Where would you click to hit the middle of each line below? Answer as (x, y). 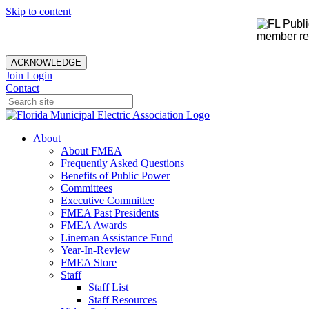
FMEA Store (89, 262)
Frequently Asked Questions (122, 163)
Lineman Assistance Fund (117, 238)
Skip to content (38, 11)
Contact (22, 88)
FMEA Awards (94, 225)
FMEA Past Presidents (110, 213)
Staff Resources (122, 300)
